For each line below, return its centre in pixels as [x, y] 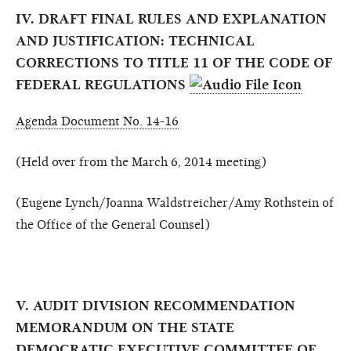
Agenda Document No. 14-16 [97, 121]
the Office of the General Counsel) [113, 224]
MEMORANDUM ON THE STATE [125, 327]
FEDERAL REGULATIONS [103, 85]
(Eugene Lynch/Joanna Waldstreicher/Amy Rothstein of [175, 203]
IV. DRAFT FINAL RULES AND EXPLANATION [171, 19]
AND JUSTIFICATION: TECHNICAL [135, 41]
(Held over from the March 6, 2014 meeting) [141, 162]
